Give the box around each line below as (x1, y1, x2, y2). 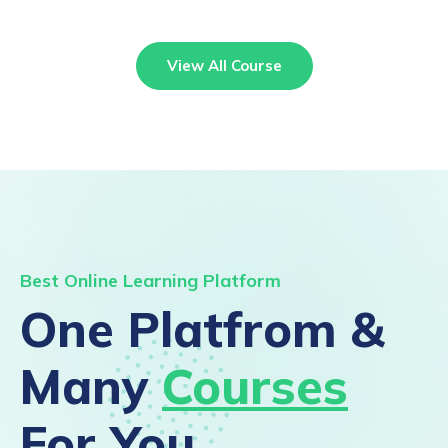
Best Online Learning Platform (20, 269, 281, 292)
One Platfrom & (20, 299, 384, 359)
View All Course (166, 56, 282, 75)
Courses (162, 356, 348, 416)
